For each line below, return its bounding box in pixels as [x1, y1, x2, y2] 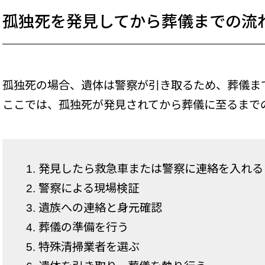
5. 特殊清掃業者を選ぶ [26, 241, 140, 254]
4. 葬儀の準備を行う [26, 221, 128, 234]
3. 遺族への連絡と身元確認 [26, 202, 162, 215]
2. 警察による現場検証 [26, 182, 139, 195]
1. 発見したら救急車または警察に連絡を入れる [26, 163, 263, 176]
